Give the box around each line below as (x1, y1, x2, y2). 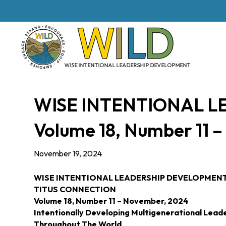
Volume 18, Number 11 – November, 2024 (34, 196, 189, 206)
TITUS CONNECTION (34, 184, 117, 194)
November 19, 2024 (34, 148, 102, 158)
